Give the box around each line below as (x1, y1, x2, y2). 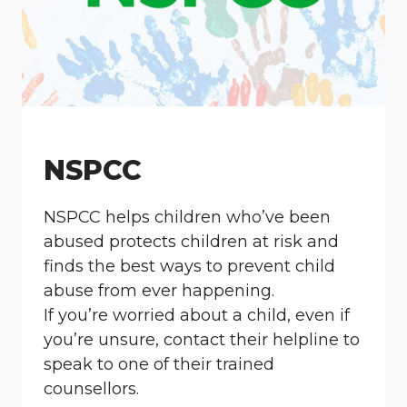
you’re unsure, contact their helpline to (44, 330, 360, 350)
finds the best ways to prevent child (44, 256, 335, 276)
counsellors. (44, 379, 139, 399)
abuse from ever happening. (44, 281, 274, 301)
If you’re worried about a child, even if (44, 305, 350, 325)
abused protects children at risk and (44, 232, 339, 252)
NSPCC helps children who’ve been (44, 207, 331, 227)
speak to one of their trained (44, 354, 274, 374)
